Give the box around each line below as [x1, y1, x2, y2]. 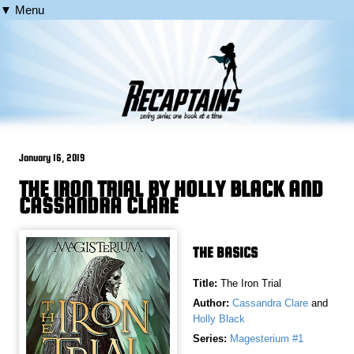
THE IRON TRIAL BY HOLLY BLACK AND [19, 176, 324, 202]
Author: [193, 297, 229, 310]
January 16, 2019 [19, 152, 85, 164]
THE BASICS [193, 244, 258, 262]
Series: [193, 333, 227, 345]
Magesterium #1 [230, 333, 303, 345]
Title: [193, 277, 220, 290]
